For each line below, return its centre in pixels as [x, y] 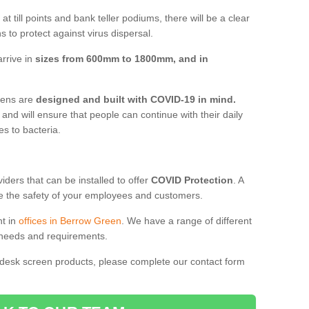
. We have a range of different [187, 220]
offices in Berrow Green [70, 220]
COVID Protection [192, 180]
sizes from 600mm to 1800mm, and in [122, 58]
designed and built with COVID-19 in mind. [136, 99]
